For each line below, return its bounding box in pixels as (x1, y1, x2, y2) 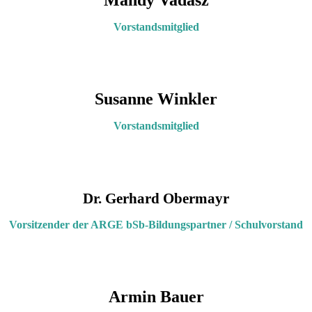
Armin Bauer (108, 287, 204, 306)
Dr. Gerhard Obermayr (83, 189, 229, 207)
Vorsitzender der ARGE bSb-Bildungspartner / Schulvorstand (9, 218, 303, 231)
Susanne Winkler (95, 89, 217, 108)
